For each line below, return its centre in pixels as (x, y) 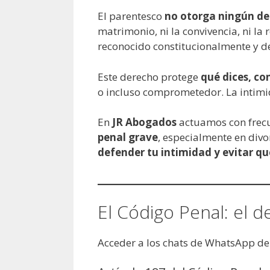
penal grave (128, 137)
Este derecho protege (149, 77)
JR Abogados (144, 122)
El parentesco (131, 16)
